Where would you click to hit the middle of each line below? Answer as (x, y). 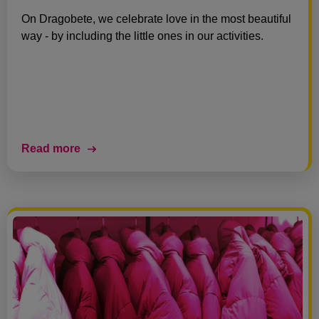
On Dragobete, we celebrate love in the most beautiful (156, 19)
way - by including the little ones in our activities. (142, 36)
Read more (51, 148)
